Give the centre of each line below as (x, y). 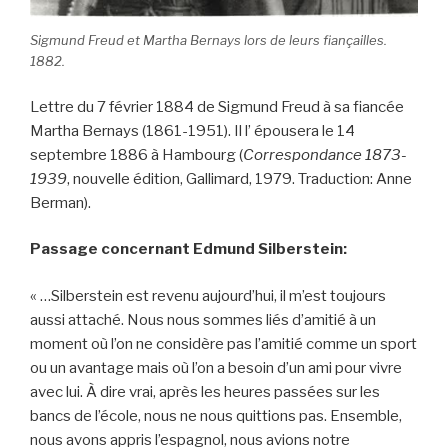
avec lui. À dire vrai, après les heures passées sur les (205, 391)
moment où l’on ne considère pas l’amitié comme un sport (223, 343)
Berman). (60, 202)
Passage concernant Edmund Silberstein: (188, 249)
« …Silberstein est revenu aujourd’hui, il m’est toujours (208, 295)
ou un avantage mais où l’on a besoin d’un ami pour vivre (216, 367)
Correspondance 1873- (325, 154)
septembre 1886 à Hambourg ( (136, 154)
